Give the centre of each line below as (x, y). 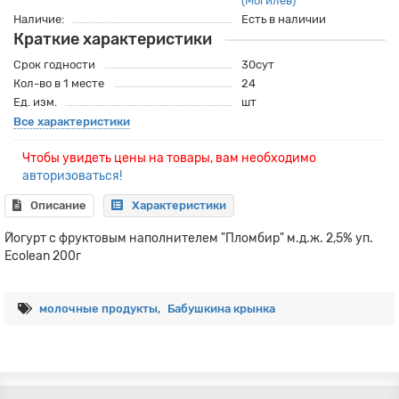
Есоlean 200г (43, 256)
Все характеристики (72, 122)
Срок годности (54, 65)
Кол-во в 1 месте (59, 83)
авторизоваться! (72, 176)
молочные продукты (98, 309)
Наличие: (39, 19)
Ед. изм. (35, 102)
